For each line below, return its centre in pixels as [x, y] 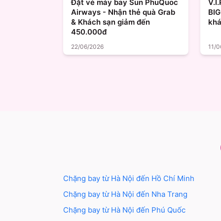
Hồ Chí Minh [173, 179]
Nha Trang [169, 194]
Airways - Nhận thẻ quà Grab [123, 12]
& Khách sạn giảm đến [110, 22]
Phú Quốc [168, 210]
